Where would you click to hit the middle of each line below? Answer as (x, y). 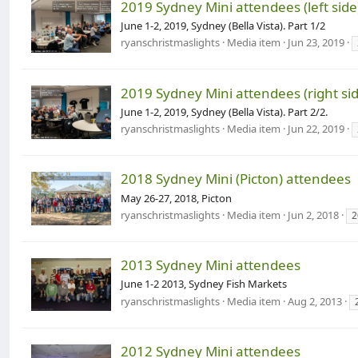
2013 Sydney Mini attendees (211, 265)
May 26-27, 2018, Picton (176, 198)
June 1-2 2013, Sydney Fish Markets (204, 284)
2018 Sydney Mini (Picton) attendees (236, 179)
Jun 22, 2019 (316, 129)
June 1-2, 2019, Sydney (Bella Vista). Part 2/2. (224, 111)
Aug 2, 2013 (315, 301)
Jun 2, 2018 (313, 215)
